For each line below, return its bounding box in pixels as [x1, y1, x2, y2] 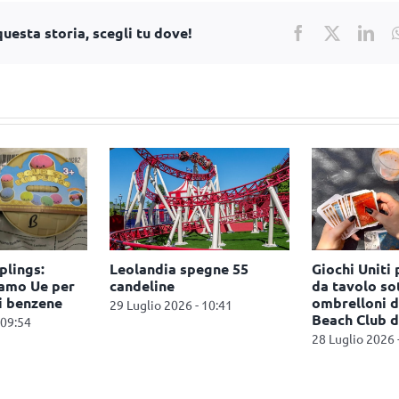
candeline [110, 276, 175, 296]
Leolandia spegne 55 [110, 259, 249, 279]
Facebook [305, 23, 369, 40]
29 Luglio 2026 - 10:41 [110, 297, 233, 313]
